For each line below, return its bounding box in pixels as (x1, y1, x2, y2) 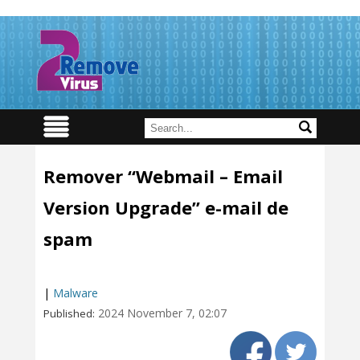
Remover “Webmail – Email (43, 164, 283, 188)
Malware (53, 285, 98, 301)
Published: (43, 306, 95, 321)
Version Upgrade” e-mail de (43, 195, 288, 219)
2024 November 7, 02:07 (98, 305, 227, 321)
